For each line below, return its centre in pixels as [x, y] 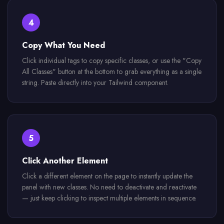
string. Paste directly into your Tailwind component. [95, 82]
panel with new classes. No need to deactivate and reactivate [109, 187]
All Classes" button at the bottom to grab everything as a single [112, 71]
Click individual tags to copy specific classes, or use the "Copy [112, 60]
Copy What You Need [63, 45]
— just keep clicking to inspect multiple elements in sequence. [109, 198]
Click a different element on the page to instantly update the [107, 176]
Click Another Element [65, 161]
